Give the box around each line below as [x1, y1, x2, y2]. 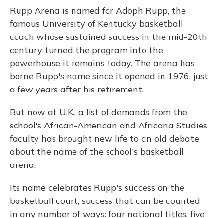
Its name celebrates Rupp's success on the [10, 182, 184, 193]
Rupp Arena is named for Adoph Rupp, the [10, 5, 186, 16]
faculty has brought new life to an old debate [10, 133, 199, 144]
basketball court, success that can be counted [10, 195, 200, 206]
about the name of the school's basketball [10, 146, 184, 157]
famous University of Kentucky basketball [10, 18, 183, 29]
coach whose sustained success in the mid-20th [10, 31, 207, 42]
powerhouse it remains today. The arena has [10, 57, 195, 69]
